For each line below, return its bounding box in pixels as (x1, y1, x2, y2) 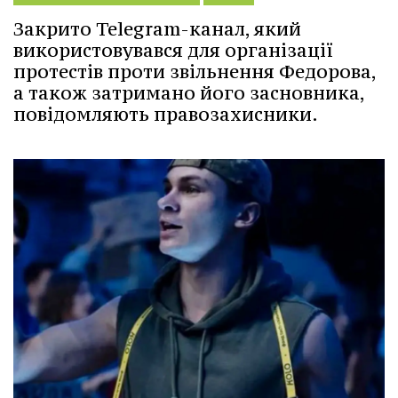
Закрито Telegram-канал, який (13, 17, 301, 42)
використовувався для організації (13, 38, 333, 63)
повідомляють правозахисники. (13, 102, 318, 127)
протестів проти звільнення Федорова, (13, 60, 376, 84)
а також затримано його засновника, (13, 81, 364, 106)
